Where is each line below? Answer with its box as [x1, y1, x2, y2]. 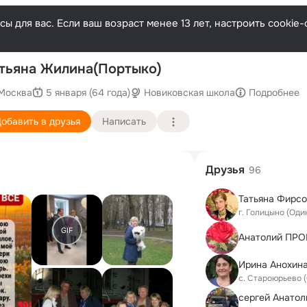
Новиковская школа [144, 86, 235, 99]
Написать [102, 114, 146, 127]
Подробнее [249, 86, 299, 99]
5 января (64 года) [46, 86, 130, 99]
